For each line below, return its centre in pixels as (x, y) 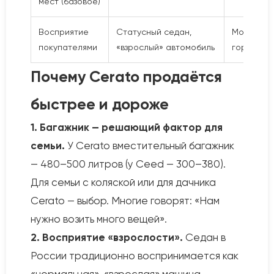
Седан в (204, 237)
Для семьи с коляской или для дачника (123, 182)
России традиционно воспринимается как (135, 256)
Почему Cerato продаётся (126, 77)
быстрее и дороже (100, 104)
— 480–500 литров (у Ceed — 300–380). (128, 164)
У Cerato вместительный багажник (150, 146)
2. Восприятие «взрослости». (107, 237)
